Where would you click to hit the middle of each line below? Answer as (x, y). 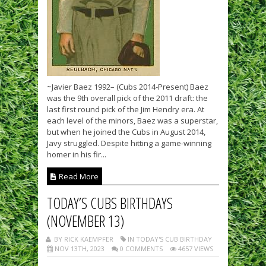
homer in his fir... (77, 154)
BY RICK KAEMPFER (83, 239)
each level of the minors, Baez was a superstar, (132, 121)
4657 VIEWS (195, 248)
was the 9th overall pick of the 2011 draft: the (127, 98)
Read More (78, 176)
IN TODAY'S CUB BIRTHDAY (169, 239)
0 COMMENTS (140, 248)
